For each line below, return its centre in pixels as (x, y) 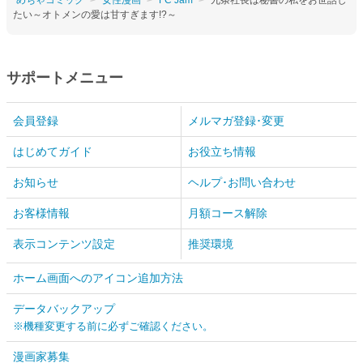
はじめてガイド (53, 151)
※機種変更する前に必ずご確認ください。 (113, 326)
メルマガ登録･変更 (236, 120)
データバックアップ (64, 308)
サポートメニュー (65, 77)
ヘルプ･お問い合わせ (242, 182)
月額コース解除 (228, 213)
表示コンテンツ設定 (64, 243)
